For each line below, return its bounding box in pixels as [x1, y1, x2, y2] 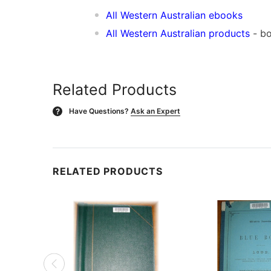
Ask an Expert [131, 106, 180, 116]
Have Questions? [69, 106, 129, 116]
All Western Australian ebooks [106, 8, 243, 21]
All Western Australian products [106, 27, 250, 39]
